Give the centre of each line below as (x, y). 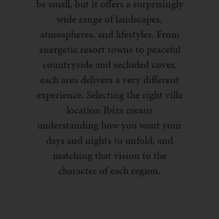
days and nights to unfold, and (109, 141)
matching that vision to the (109, 156)
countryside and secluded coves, (109, 65)
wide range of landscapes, (109, 19)
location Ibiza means (109, 110)
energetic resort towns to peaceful (109, 50)
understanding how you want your (109, 125)
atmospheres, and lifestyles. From (109, 34)
